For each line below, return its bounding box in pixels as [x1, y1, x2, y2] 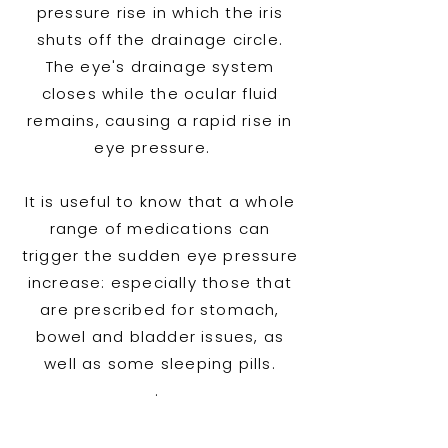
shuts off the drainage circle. [37, 29, 283, 50]
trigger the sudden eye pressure [21, 245, 299, 266]
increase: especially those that [27, 272, 293, 293]
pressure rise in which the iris [36, 2, 284, 23]
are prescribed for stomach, [40, 299, 280, 320]
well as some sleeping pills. [44, 353, 276, 374]
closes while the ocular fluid [41, 83, 279, 104]
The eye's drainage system [45, 56, 275, 77]
